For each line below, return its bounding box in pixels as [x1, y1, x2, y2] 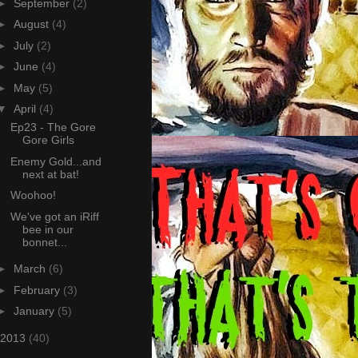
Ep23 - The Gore [10, 121, 96, 134]
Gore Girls [22, 133, 74, 147]
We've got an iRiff [10, 209, 99, 223]
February [13, 283, 63, 296]
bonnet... [22, 235, 67, 249]
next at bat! [22, 167, 79, 181]
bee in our [22, 222, 74, 236]
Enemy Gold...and [10, 154, 101, 168]
